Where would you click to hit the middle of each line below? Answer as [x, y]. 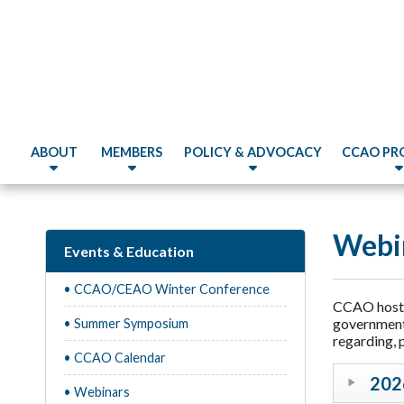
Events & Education [129, 251]
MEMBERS [132, 152]
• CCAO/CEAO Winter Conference [167, 289]
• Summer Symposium [126, 323]
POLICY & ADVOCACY [253, 152]
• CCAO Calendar [115, 358]
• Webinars [97, 392]
